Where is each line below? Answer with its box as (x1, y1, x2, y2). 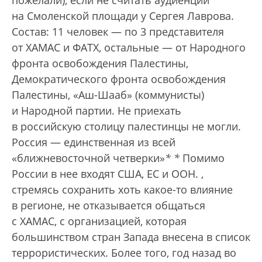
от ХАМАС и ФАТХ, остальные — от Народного (12, 40, 246, 55)
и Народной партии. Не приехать (12, 104, 181, 118)
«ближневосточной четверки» (12, 151, 165, 166)
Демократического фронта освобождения (12, 72, 226, 87)
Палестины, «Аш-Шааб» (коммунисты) (12, 88, 204, 102)
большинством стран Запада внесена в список (12, 230, 250, 244)
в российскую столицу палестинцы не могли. (12, 119, 241, 134)
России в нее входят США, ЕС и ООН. (12, 167, 201, 181)
